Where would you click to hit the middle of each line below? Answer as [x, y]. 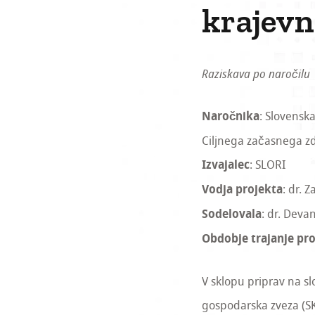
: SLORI [267, 165]
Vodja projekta [242, 191]
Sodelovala [231, 215]
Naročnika [230, 117]
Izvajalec [225, 166]
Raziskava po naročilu [256, 74]
